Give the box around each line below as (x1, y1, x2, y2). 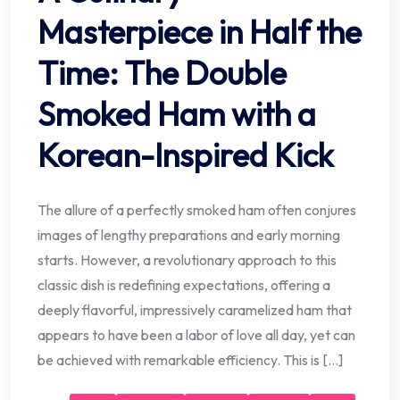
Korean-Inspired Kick (37, 134, 334, 175)
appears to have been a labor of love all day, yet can (37, 325, 355, 344)
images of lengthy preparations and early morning (37, 225, 340, 244)
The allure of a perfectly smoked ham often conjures (37, 200, 356, 219)
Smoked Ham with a (37, 93, 316, 134)
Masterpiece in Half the (37, 11, 362, 52)
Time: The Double (37, 52, 287, 93)
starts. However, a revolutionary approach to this (37, 250, 337, 269)
